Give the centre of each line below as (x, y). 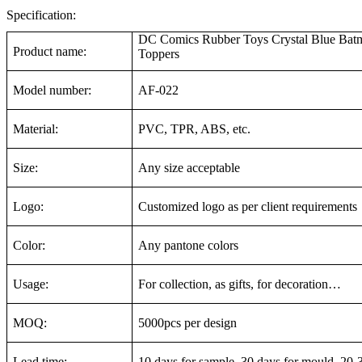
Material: (36, 128)
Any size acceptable (189, 167)
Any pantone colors (188, 245)
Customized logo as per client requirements (248, 206)
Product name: (50, 51)
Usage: (31, 284)
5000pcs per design (187, 322)
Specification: (41, 15)
